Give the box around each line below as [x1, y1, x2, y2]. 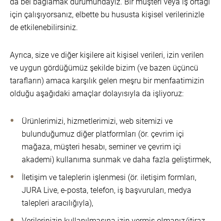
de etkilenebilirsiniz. [10, 23, 78, 32]
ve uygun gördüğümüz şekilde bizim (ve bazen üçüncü [10, 63, 198, 73]
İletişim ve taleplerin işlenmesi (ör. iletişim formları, [22, 173, 196, 182]
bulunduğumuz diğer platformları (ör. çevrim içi [22, 129, 184, 139]
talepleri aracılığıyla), [22, 198, 93, 208]
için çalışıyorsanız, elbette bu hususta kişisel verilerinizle [10, 10, 204, 19]
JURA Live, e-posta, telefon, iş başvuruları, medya [22, 185, 191, 195]
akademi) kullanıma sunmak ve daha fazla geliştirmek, [22, 155, 211, 164]
